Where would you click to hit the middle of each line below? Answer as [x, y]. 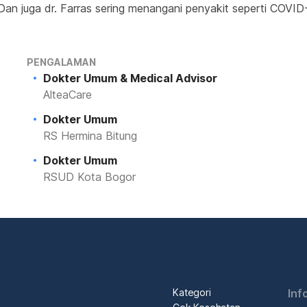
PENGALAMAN [61, 62]
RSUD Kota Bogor [89, 177]
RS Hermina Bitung [90, 136]
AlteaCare [67, 95]
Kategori [192, 292]
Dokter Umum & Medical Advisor [130, 78]
